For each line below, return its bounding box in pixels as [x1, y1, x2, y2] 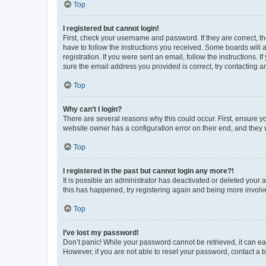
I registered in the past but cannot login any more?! [63, 166, 234, 175]
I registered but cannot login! [63, 24, 159, 33]
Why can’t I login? [63, 104, 122, 113]
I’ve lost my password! [63, 228, 139, 237]
